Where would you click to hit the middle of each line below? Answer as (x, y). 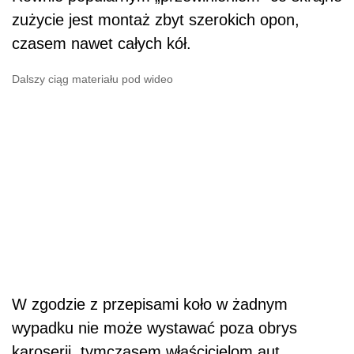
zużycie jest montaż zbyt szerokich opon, (156, 19)
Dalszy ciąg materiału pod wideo (92, 79)
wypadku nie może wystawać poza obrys (154, 328)
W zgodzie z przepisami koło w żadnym (150, 304)
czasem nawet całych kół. (102, 43)
